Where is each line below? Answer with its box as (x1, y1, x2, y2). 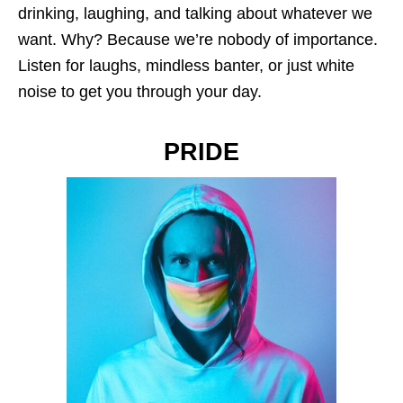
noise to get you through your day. (18, 82, 262, 101)
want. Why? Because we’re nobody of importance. (18, 30, 378, 49)
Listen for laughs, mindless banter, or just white (18, 56, 354, 75)
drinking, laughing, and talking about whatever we (18, 4, 372, 22)
